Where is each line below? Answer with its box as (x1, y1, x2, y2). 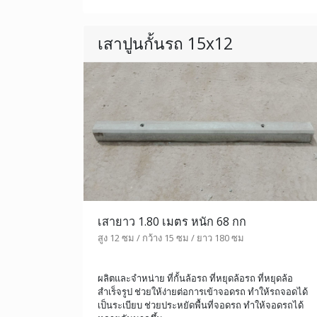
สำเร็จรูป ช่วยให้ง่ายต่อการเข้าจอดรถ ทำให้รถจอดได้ (98, 284, 308, 298)
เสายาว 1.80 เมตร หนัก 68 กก (98, 213, 246, 229)
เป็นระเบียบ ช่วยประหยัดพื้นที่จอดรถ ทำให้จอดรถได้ (98, 298, 304, 311)
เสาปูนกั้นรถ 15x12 (98, 33, 233, 55)
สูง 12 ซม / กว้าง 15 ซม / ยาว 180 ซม (98, 231, 244, 244)
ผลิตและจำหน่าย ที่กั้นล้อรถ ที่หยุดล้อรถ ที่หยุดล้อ (98, 271, 293, 284)
